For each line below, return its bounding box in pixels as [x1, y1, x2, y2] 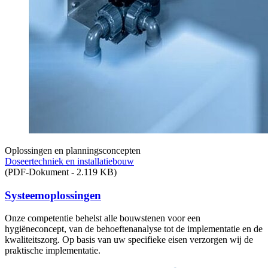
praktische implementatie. [5, 245, 100, 256]
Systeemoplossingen [5, 188, 101, 202]
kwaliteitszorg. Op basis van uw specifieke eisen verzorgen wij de [5, 234, 253, 245]
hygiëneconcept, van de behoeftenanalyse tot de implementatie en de [5, 224, 263, 234]
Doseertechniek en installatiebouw [5, 156, 134, 166]
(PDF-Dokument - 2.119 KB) [5, 166, 117, 177]
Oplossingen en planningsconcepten [5, 145, 143, 156]
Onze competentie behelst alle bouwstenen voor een [5, 213, 200, 224]
